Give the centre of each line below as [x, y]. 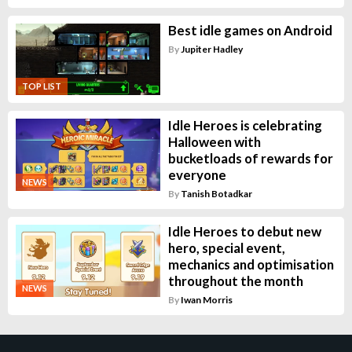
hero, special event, [226, 248]
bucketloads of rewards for [250, 159]
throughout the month [235, 281]
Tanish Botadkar [216, 194]
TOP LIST [42, 86]
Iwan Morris [206, 300]
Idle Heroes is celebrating [245, 126]
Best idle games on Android [250, 30]
